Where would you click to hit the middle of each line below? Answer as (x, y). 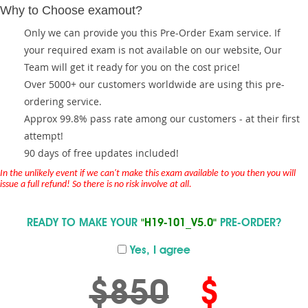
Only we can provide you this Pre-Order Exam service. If (152, 33)
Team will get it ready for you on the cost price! (132, 67)
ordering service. (63, 101)
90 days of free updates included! (101, 153)
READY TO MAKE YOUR (84, 223)
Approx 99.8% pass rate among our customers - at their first (162, 119)
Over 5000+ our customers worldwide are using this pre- (154, 84)
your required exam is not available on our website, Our (153, 50)
